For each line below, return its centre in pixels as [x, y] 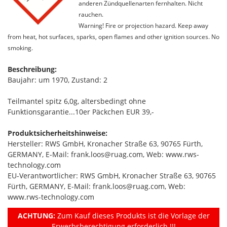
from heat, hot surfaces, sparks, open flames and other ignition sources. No [113, 36]
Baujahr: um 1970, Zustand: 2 [58, 80]
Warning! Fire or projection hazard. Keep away [143, 25]
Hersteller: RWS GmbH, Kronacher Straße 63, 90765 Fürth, [105, 143]
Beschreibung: [32, 69]
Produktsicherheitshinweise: [58, 133]
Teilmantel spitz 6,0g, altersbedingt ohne [77, 101]
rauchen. [91, 14]
